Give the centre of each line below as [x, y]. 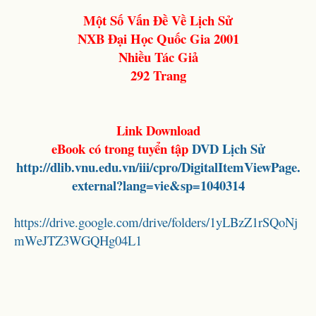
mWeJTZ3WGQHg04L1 [78, 240]
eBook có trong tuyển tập [120, 148]
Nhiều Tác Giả [158, 57]
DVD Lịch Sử [226, 148]
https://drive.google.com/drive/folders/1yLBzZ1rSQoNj [156, 222]
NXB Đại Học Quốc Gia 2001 [158, 38]
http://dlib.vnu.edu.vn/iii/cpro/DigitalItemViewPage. [158, 167]
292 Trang [158, 75]
